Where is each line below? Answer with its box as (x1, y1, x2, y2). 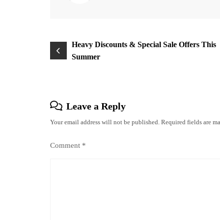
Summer (71, 53, 100, 61)
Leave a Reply (66, 101, 126, 111)
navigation (50, 56, 112, 72)
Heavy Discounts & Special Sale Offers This (71, 40, 216, 49)
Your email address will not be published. (50, 118, 160, 126)
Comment (50, 141, 82, 149)
